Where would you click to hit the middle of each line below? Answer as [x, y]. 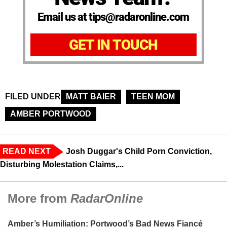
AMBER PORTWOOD [51, 114]
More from [39, 199]
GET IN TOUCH [113, 45]
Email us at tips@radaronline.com [113, 17]
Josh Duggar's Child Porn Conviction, [139, 152]
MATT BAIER [91, 97]
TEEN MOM [153, 97]
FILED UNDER [33, 97]
